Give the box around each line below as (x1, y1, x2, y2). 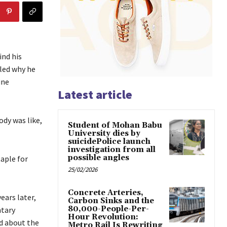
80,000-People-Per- (68, 204, 149, 214)
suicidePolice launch (68, 137, 150, 147)
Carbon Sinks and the (68, 196, 154, 206)
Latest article (58, 87, 132, 103)
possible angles (68, 153, 129, 163)
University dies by (68, 129, 140, 139)
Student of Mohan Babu (68, 121, 162, 131)
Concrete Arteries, (68, 188, 143, 198)
